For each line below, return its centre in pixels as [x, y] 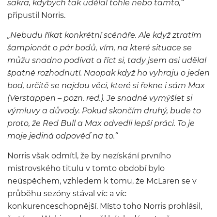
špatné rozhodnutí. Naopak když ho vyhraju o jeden [108, 73]
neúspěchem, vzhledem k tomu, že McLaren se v [102, 181]
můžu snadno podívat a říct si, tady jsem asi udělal [107, 60]
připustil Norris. [36, 15]
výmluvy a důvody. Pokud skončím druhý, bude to [104, 111]
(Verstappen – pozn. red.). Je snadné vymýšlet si [100, 98]
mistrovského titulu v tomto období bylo [86, 168]
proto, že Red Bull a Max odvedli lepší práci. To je [101, 123]
